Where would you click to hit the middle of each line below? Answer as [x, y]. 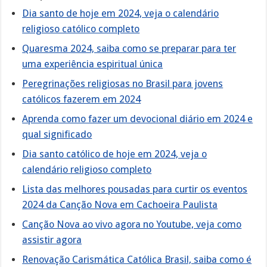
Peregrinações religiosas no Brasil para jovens [123, 84]
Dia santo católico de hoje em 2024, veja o [115, 154]
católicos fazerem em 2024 [82, 100]
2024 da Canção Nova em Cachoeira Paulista [120, 205]
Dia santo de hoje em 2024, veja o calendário [121, 14]
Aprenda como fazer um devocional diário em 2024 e [138, 119]
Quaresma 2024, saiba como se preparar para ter [129, 49]
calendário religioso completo [87, 170]
